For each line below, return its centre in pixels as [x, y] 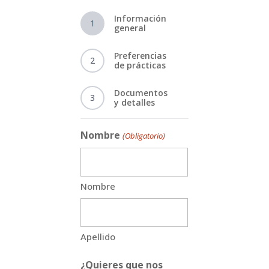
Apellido [98, 237]
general [130, 28]
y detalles [135, 103]
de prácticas [140, 65]
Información [141, 19]
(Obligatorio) [144, 136]
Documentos [141, 93]
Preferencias [141, 56]
